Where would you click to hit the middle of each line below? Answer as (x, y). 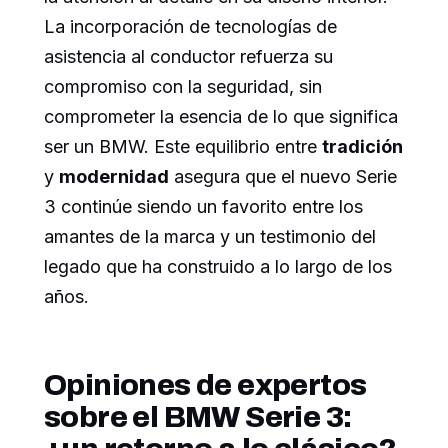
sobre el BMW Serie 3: (198, 416)
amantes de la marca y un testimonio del (210, 236)
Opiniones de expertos (205, 384)
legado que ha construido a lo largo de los (218, 266)
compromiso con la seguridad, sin (183, 86)
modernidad (114, 176)
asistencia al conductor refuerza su (188, 56)
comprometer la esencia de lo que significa (221, 116)
